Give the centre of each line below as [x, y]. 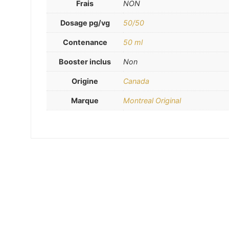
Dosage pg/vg [85, 23]
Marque [85, 101]
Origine [85, 81]
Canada [136, 81]
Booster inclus [85, 62]
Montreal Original [152, 101]
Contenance [85, 42]
